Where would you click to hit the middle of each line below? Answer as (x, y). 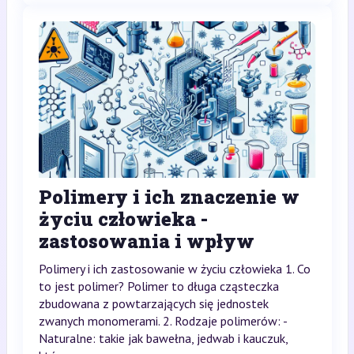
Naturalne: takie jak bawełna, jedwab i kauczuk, (163, 338)
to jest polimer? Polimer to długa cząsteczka (158, 286)
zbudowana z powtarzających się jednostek (153, 303)
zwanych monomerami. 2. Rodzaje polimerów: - (162, 320)
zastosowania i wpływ (146, 241)
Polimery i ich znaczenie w (169, 196)
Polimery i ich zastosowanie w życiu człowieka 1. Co (174, 268)
